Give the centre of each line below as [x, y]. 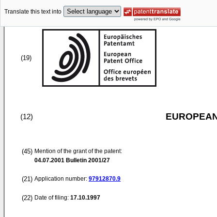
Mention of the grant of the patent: [78, 151]
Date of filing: [52, 198]
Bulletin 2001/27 [87, 160]
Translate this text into [33, 12]
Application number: [62, 179]
